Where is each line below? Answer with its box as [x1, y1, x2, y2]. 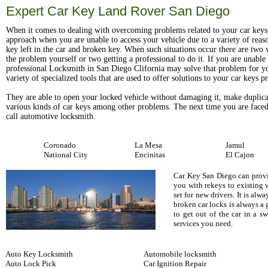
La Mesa [135, 141, 162, 150]
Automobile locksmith [144, 249, 217, 258]
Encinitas [135, 150, 165, 159]
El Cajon [226, 150, 254, 159]
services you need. [173, 219, 233, 228]
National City [44, 150, 88, 159]
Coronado [44, 141, 76, 150]
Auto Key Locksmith [5, 249, 73, 258]
